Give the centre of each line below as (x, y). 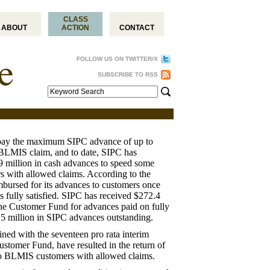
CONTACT (137, 28)
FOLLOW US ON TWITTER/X (117, 59)
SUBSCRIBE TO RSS (128, 74)
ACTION (75, 28)
